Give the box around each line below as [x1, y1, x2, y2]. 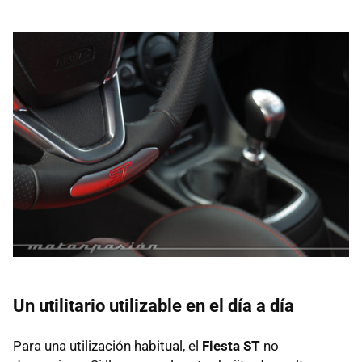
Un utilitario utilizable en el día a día [13, 295, 294, 316]
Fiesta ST [202, 337, 260, 354]
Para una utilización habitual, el [13, 337, 202, 354]
